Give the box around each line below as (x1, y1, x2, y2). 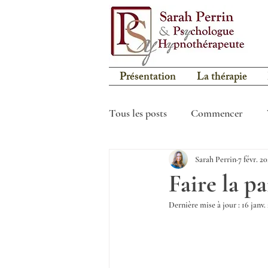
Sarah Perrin (195, 154, 236, 165)
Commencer (191, 106, 243, 120)
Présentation (119, 68, 176, 87)
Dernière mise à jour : (169, 200, 242, 210)
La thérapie (196, 68, 247, 87)
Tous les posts (109, 106, 167, 120)
